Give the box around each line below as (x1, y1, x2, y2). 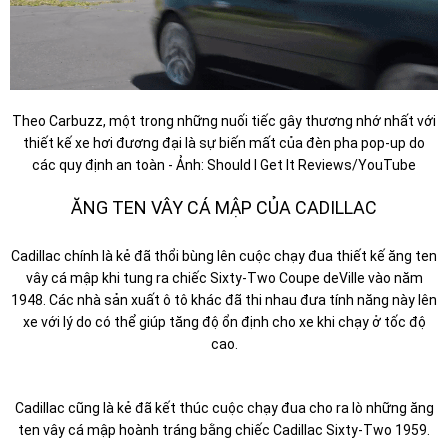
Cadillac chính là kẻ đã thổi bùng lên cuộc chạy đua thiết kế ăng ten (11, 247, 437, 264)
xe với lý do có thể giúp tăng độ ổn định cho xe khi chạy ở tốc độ (22, 313, 426, 330)
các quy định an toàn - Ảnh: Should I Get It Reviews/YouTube (32, 156, 416, 173)
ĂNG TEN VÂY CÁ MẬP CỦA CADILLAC (71, 196, 377, 218)
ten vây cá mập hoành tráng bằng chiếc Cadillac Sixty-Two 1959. (18, 421, 430, 438)
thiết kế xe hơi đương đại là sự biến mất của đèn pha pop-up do (23, 134, 425, 151)
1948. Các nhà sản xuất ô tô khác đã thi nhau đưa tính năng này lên (11, 291, 437, 308)
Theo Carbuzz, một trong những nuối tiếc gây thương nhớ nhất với (12, 112, 436, 129)
